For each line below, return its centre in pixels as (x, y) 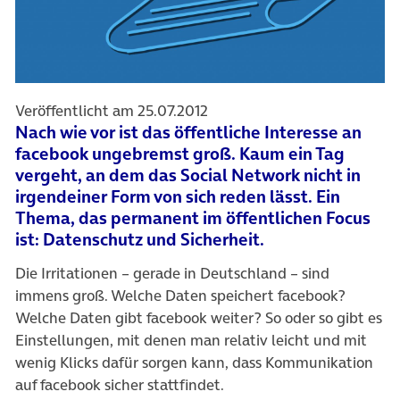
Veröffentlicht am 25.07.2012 (112, 111)
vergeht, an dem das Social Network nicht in (188, 176)
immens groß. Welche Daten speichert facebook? (180, 296)
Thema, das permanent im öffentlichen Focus (193, 219)
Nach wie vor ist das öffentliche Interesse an (188, 133)
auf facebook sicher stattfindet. (120, 385)
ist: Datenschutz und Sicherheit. (140, 240)
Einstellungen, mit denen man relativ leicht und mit (191, 341)
